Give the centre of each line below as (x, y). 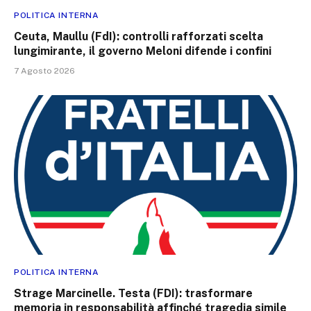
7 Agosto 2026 (44, 71)
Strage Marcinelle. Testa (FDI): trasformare (133, 293)
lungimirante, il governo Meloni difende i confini (143, 51)
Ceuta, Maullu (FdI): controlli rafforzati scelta (138, 37)
